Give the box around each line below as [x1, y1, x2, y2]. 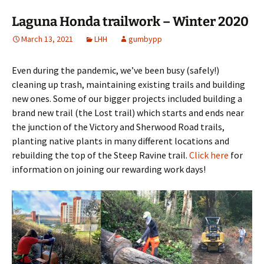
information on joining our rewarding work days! [12, 163, 206, 176]
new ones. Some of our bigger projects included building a [12, 93, 242, 105]
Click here [189, 149, 229, 161]
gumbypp [128, 34, 162, 45]
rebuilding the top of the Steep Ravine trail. [12, 149, 189, 161]
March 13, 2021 [21, 34, 73, 45]
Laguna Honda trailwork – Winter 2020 [12, 14, 249, 30]
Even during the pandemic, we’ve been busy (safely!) [12, 64, 219, 77]
